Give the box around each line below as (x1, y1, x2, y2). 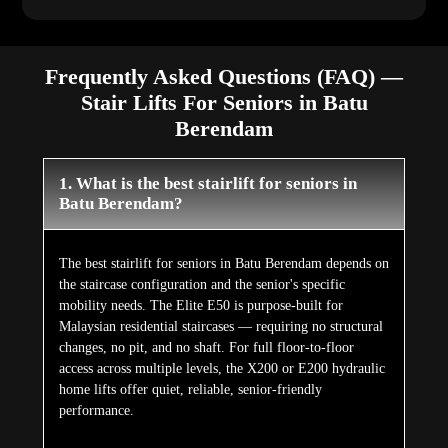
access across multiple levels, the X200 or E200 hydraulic (58, 361, 385, 377)
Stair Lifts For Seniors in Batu (80, 90, 368, 116)
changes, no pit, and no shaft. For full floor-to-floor (58, 340, 354, 356)
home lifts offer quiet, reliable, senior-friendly (58, 382, 322, 398)
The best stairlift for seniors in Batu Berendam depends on (58, 256, 389, 272)
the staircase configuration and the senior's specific (58, 277, 345, 293)
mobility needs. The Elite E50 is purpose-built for (58, 298, 343, 314)
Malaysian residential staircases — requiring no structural (58, 319, 383, 335)
